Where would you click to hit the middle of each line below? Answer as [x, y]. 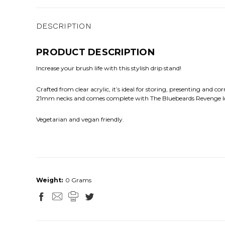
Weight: [49, 180]
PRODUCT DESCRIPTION [95, 52]
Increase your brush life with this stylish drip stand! [109, 68]
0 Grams [78, 180]
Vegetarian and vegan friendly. [80, 120]
